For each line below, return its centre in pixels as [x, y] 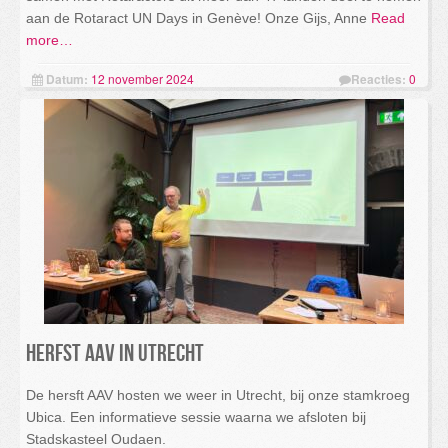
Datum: [67, 79]
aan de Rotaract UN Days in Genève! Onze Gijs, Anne [196, 18]
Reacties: [378, 79]
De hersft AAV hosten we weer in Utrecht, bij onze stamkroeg [218, 395]
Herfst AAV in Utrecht [115, 353]
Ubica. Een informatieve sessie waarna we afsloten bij [196, 417]
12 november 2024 [142, 78]
